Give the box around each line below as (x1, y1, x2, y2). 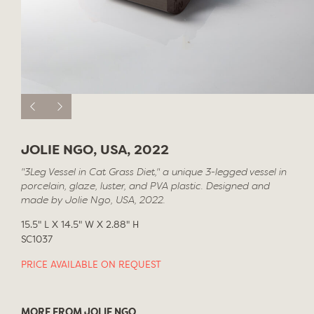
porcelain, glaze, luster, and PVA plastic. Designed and (21, 182, 270, 191)
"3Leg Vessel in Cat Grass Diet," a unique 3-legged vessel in (21, 168, 287, 177)
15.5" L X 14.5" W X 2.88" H (21, 221, 139, 230)
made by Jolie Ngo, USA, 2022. (21, 196, 165, 205)
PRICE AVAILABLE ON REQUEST (21, 261, 161, 270)
